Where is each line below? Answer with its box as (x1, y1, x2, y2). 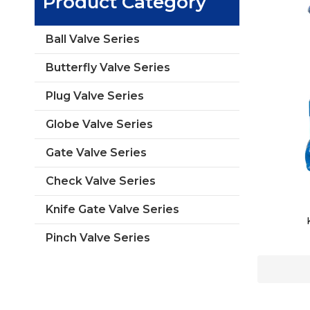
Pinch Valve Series (46, 231, 150, 244)
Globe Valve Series (46, 118, 153, 131)
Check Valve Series (46, 174, 156, 188)
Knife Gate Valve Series (46, 203, 179, 216)
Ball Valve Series (46, 33, 140, 46)
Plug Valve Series (46, 89, 144, 102)
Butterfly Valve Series (46, 61, 170, 74)
